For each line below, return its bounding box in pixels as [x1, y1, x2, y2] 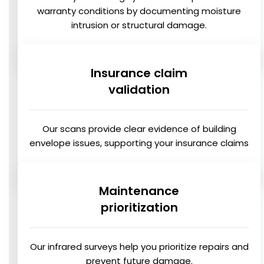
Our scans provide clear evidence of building [42, 123, 236, 136]
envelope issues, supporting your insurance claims [29, 137, 249, 150]
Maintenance [99, 183, 179, 200]
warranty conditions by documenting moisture [37, 5, 241, 18]
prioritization [100, 199, 178, 216]
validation [108, 81, 170, 98]
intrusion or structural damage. [71, 19, 207, 32]
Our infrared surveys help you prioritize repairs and [29, 240, 249, 253]
